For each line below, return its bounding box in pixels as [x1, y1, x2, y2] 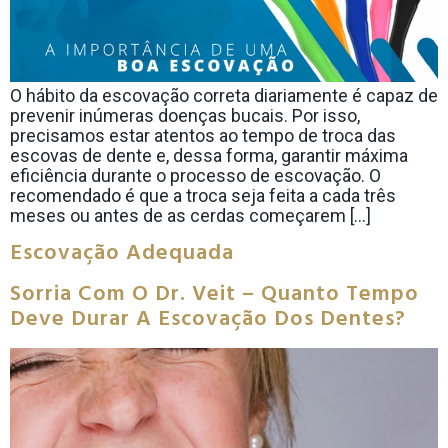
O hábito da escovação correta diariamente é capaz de [10, 85, 438, 107]
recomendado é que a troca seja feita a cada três [10, 185, 396, 207]
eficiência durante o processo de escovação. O [10, 165, 381, 187]
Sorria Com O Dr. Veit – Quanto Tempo [10, 276, 419, 312]
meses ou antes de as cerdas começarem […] [10, 205, 371, 227]
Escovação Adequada [10, 235, 234, 271]
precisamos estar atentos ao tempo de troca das [10, 125, 396, 147]
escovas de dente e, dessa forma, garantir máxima [10, 145, 408, 167]
